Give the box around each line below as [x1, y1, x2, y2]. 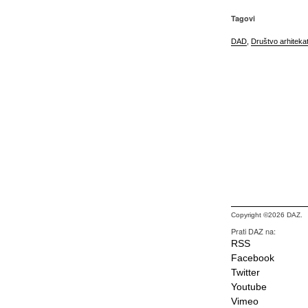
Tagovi [231, 13, 255, 23]
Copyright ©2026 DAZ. [231, 211, 302, 219]
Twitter [231, 267, 260, 278]
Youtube [231, 281, 267, 292]
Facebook [231, 252, 274, 263]
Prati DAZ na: [231, 225, 276, 236]
